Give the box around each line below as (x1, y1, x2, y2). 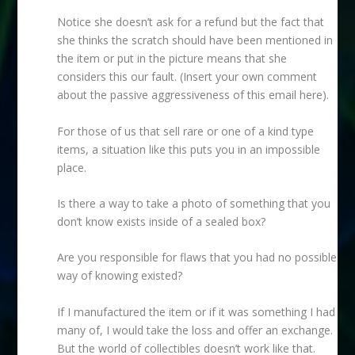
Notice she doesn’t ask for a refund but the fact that (57, 14, 325, 30)
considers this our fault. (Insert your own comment (57, 69, 318, 85)
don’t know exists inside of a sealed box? (57, 213, 266, 229)
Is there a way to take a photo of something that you (57, 195, 331, 211)
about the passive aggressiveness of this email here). (57, 87, 330, 103)
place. (57, 159, 87, 175)
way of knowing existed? (57, 268, 183, 284)
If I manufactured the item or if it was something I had (57, 303, 336, 319)
